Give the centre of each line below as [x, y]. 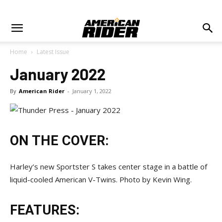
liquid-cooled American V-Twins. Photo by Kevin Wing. [102, 179]
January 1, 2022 [92, 91]
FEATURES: [45, 210]
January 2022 [58, 74]
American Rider [42, 91]
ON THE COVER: [59, 141]
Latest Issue [53, 52]
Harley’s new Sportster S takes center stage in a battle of [109, 166]
